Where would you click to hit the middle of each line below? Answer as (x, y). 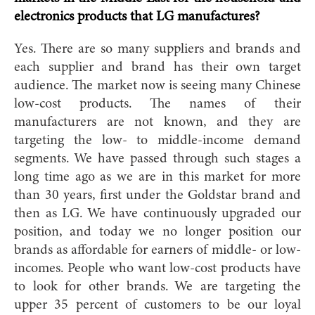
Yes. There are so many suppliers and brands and (157, 49)
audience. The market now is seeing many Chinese (157, 85)
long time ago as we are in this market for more (157, 177)
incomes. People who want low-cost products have (157, 268)
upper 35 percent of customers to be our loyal (157, 305)
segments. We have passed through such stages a (157, 159)
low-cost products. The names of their (157, 104)
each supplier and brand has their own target (157, 67)
